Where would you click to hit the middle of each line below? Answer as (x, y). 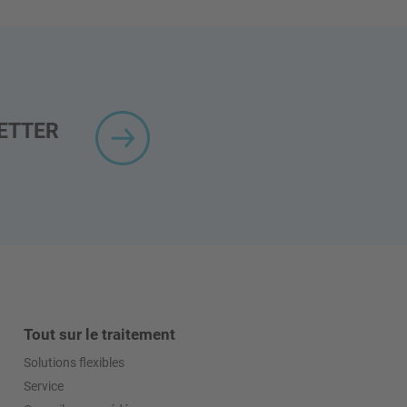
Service (44, 386)
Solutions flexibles (74, 362)
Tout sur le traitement (99, 334)
